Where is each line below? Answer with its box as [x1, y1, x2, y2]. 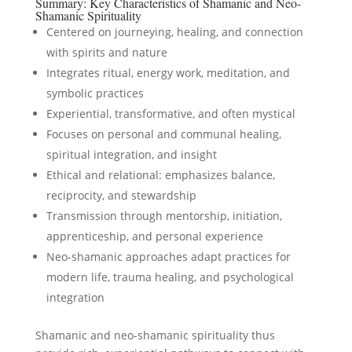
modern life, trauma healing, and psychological [46, 269, 294, 284]
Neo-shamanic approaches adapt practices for [46, 249, 291, 264]
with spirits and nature [46, 45, 167, 60]
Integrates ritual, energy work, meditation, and [46, 65, 290, 80]
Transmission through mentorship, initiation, [46, 208, 282, 223]
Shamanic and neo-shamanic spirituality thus [35, 328, 275, 343]
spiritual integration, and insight [46, 147, 217, 162]
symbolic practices [46, 86, 144, 101]
